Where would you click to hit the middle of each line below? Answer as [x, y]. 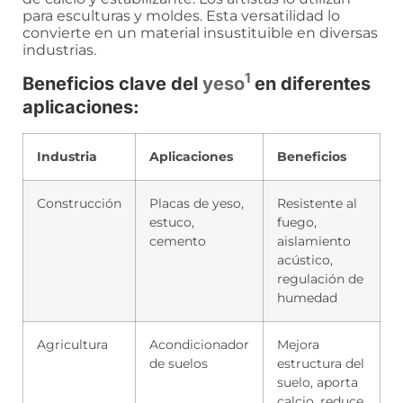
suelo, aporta [318, 382]
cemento [178, 241]
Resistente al [317, 203]
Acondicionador [199, 344]
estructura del [321, 363]
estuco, [172, 222]
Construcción [79, 203]
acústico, [305, 260]
